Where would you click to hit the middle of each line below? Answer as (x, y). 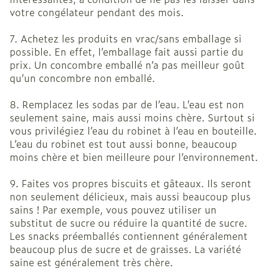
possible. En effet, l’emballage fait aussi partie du (127, 52)
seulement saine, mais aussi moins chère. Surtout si (132, 118)
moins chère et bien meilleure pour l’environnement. (134, 157)
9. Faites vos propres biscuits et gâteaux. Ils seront (130, 183)
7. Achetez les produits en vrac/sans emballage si (126, 39)
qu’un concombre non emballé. (82, 78)
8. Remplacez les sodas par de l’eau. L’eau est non (127, 104)
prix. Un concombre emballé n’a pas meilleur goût (127, 65)
